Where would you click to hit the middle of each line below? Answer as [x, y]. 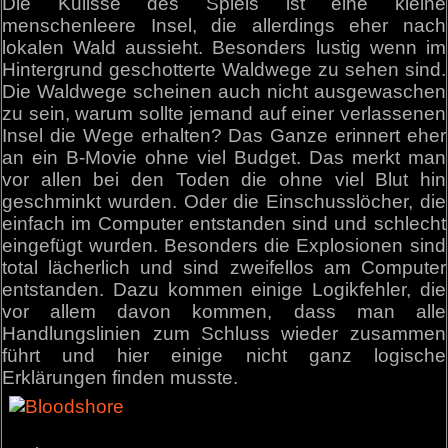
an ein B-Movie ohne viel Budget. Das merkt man [224, 158]
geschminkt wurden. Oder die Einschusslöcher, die [224, 202]
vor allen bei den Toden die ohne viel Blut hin [224, 180]
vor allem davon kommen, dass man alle [224, 312]
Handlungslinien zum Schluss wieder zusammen [224, 334]
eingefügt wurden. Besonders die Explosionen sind [224, 246]
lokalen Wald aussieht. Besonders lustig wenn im [224, 48]
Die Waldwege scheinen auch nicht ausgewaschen [224, 92]
